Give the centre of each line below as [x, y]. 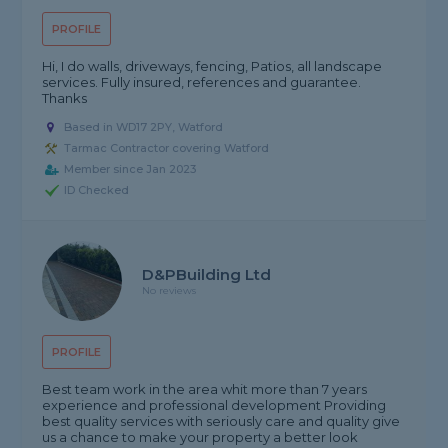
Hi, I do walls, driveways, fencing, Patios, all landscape [212, 66]
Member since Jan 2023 [130, 169]
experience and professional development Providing [214, 405]
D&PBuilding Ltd [207, 275]
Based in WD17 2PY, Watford [144, 127]
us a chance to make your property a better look [200, 437]
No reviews [169, 291]
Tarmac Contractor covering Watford [167, 148]
